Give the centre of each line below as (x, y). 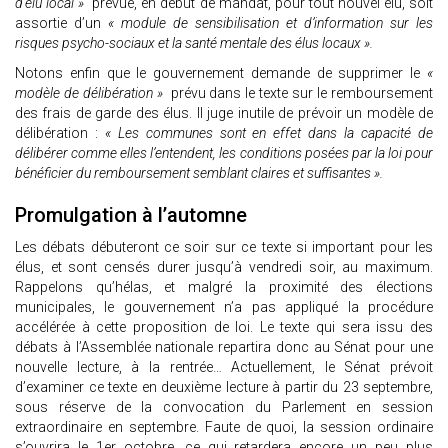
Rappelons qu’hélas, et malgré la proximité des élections (224, 287)
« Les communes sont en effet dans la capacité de (269, 133)
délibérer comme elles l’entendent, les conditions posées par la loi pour (224, 153)
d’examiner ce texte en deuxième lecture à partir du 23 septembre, (224, 387)
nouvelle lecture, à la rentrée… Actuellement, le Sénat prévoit (224, 367)
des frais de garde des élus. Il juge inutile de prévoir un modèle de (224, 113)
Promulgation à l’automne (131, 215)
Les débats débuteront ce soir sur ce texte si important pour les (224, 247)
